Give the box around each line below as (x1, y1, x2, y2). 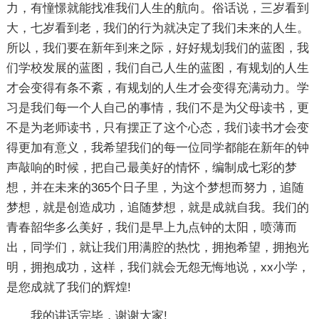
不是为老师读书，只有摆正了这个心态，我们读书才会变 (6, 121, 309, 135)
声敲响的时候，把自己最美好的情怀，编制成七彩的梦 (6, 161, 297, 174)
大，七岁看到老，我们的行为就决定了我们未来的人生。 (6, 21, 309, 35)
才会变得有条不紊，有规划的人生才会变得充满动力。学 (6, 81, 309, 95)
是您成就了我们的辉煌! (6, 281, 131, 294)
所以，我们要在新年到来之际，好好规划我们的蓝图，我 (6, 41, 309, 55)
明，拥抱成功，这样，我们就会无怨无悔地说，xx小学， (6, 261, 310, 274)
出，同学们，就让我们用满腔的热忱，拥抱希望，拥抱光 (6, 241, 309, 254)
